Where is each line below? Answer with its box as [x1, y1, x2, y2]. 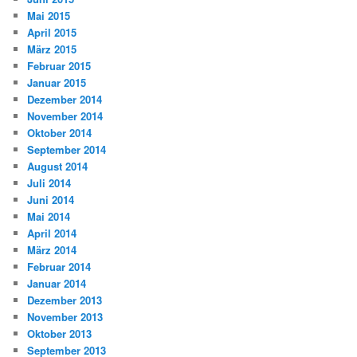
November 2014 [27, 108, 104, 124]
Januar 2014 [27, 276, 87, 292]
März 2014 [27, 242, 77, 258]
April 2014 [27, 226, 77, 241]
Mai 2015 [27, 8, 71, 24]
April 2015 [27, 25, 77, 41]
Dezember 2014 [27, 92, 103, 108]
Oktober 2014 [27, 125, 92, 141]
